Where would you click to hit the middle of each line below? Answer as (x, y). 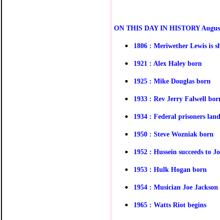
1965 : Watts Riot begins (170, 205)
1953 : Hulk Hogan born (170, 169)
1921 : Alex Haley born (168, 63)
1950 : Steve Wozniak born (174, 134)
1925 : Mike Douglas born (172, 81)
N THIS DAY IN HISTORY (160, 28)
